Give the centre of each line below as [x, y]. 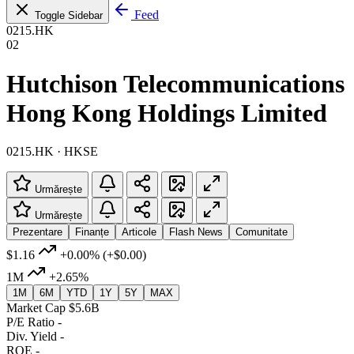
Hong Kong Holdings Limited [167, 113]
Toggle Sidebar [69, 16]
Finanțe [92, 232]
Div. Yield [32, 336]
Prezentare [38, 232]
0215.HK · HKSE [52, 151]
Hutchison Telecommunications [175, 83]
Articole [139, 232]
